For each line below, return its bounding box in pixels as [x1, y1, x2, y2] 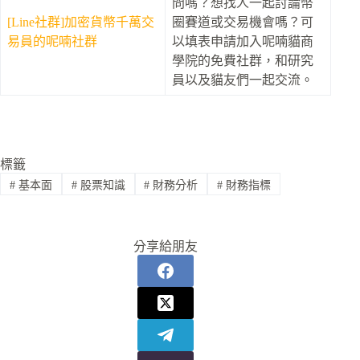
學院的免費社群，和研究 [172, 53, 313, 67]
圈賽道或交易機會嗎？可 [172, 14, 313, 29]
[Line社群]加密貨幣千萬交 [7, 14, 154, 29]
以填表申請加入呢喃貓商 [172, 34, 313, 48]
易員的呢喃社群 [7, 34, 97, 48]
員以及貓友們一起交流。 [172, 72, 313, 87]
